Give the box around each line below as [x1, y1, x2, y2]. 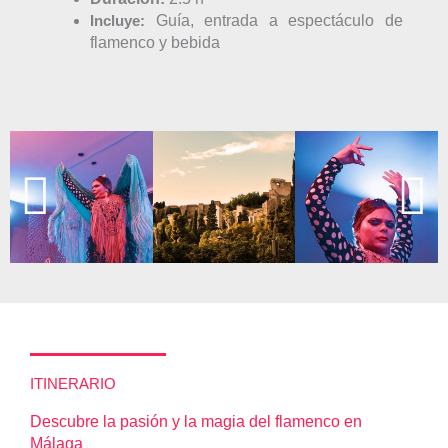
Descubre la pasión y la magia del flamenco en [30, 413, 362, 431]
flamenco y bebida [90, 33, 220, 51]
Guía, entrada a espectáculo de [145, 11, 403, 29]
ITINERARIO [30, 375, 116, 393]
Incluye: [90, 11, 145, 29]
